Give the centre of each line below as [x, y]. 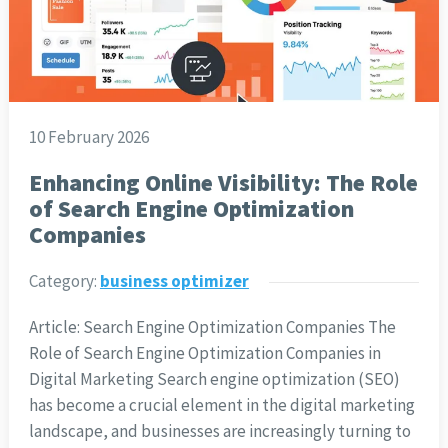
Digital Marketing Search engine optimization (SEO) [214, 378]
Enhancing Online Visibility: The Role [223, 182]
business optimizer [174, 280]
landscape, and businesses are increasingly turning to [219, 430]
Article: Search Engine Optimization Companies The [212, 326]
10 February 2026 [88, 136]
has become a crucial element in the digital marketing [221, 404]
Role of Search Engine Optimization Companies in [204, 352]
